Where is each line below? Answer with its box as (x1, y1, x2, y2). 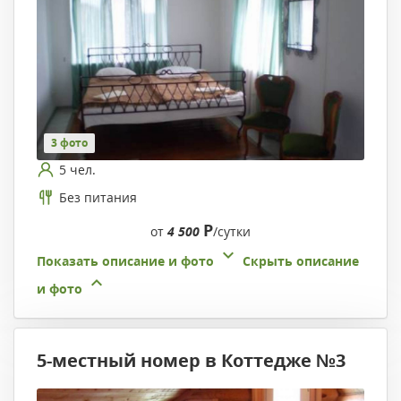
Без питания (59, 188, 137, 206)
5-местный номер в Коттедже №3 (37, 348, 346, 373)
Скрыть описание (243, 252, 359, 270)
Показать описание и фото (37, 252, 214, 270)
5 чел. (59, 160, 96, 178)
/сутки (213, 223, 251, 241)
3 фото (51, 135, 88, 151)
